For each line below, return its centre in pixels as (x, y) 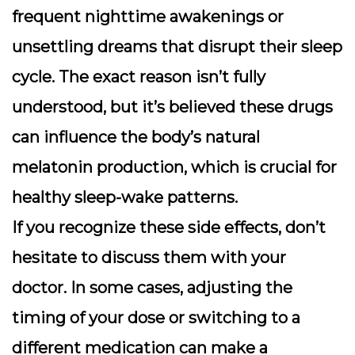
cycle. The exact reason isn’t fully (139, 77)
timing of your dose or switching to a (156, 318)
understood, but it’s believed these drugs (172, 107)
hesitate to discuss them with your (149, 258)
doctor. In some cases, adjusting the (152, 288)
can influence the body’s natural (136, 137)
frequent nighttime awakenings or (148, 17)
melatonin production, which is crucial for (174, 167)
